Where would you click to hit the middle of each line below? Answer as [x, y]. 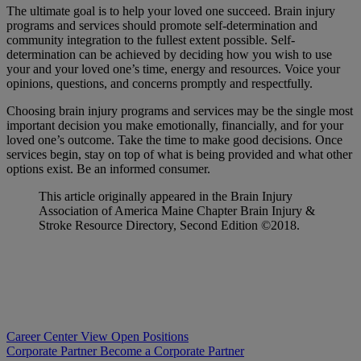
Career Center [42, 336]
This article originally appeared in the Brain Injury [166, 196]
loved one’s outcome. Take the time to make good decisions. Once [174, 139]
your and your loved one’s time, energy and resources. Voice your [173, 68]
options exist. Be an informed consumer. [108, 168]
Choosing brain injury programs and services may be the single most [180, 110]
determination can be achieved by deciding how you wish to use [169, 54]
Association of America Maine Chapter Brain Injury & [177, 210]
